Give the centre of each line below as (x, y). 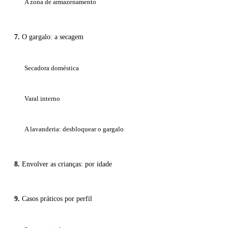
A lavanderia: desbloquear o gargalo (74, 129)
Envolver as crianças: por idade (67, 164)
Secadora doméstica (52, 68)
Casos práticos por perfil (57, 199)
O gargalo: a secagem (53, 37)
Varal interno (42, 99)
